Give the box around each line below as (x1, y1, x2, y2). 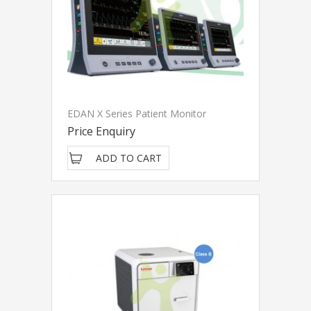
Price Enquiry (67, 124, 135, 139)
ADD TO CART (96, 151, 162, 165)
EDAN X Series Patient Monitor (67, 107, 206, 120)
